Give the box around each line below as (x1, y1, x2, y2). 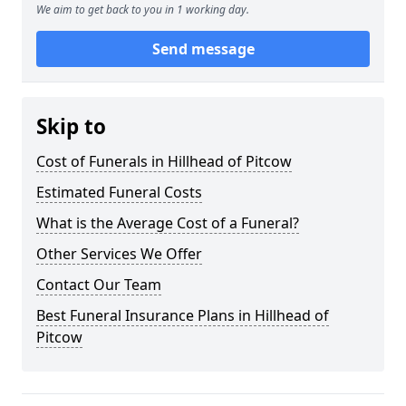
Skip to (36, 112, 106, 140)
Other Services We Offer (36, 244, 202, 264)
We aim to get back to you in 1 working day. (36, 2, 249, 17)
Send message (151, 39, 255, 59)
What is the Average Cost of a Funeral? (36, 213, 299, 233)
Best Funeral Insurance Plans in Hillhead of (36, 305, 329, 325)
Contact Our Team (36, 275, 161, 295)
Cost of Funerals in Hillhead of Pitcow (36, 151, 292, 171)
